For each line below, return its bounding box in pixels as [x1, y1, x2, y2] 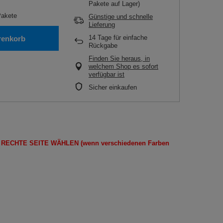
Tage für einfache [96, 34, 147, 41]
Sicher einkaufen [89, 84, 137, 91]
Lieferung [89, 21, 115, 28]
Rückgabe [89, 42, 117, 49]
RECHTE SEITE [1, 139, 49, 147]
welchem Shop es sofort [89, 63, 158, 70]
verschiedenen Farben [101, 139, 169, 147]
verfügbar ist [89, 71, 124, 78]
